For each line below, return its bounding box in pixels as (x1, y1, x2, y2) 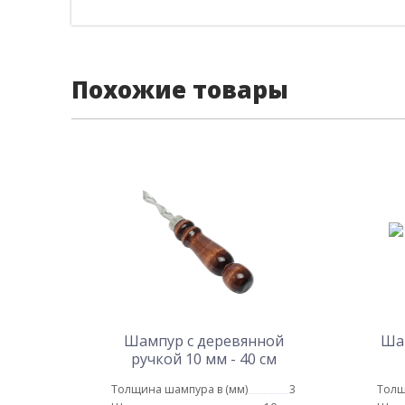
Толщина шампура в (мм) (111, 381, 248, 397)
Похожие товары (71, 73, 288, 106)
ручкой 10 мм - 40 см (130, 349, 277, 369)
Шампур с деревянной (123, 331, 284, 351)
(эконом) (172, 367, 235, 387)
